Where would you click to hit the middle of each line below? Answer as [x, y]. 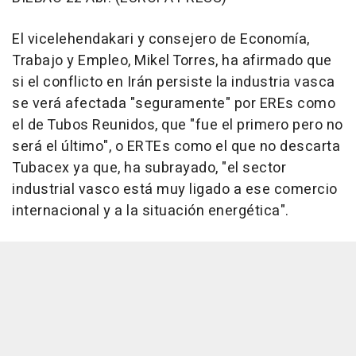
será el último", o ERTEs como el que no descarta [176, 146]
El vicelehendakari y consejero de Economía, [161, 39]
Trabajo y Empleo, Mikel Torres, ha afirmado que [172, 60]
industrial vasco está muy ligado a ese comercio [175, 189]
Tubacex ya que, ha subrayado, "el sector [149, 168]
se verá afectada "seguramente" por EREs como [174, 103]
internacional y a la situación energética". [151, 211]
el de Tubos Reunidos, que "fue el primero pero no [178, 125]
